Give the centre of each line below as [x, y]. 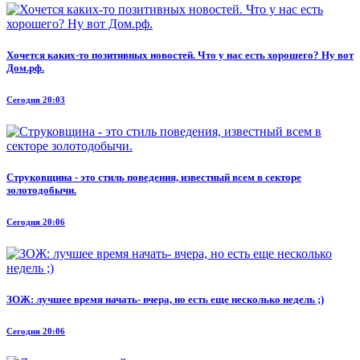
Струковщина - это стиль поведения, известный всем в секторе [154, 178]
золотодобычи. [41, 190]
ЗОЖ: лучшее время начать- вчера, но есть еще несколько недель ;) [165, 300]
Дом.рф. [25, 68]
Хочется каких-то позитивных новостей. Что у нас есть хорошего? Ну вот [180, 55]
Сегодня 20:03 [36, 100]
